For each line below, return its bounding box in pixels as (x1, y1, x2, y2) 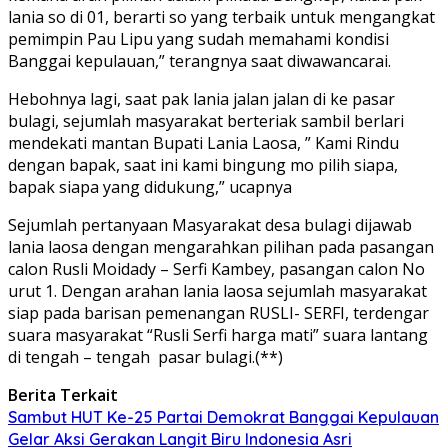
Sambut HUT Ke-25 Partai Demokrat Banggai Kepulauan (8, 406, 439, 427)
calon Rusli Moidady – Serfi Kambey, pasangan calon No (8, 257, 425, 280)
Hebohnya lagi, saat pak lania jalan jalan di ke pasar (8, 87, 395, 110)
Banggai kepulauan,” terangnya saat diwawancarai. (8, 49, 391, 72)
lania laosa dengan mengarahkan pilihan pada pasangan (8, 235, 434, 258)
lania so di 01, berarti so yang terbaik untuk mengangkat (8, 5, 435, 28)
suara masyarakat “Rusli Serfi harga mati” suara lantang (8, 323, 428, 346)
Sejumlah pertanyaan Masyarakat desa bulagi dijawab (8, 213, 412, 236)
